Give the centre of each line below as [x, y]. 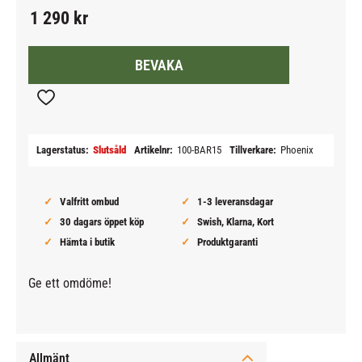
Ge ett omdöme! [70, 284]
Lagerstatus [61, 150]
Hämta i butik [87, 242]
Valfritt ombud [89, 202]
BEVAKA [159, 66]
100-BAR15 [199, 150]
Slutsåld [109, 150]
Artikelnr [152, 150]
